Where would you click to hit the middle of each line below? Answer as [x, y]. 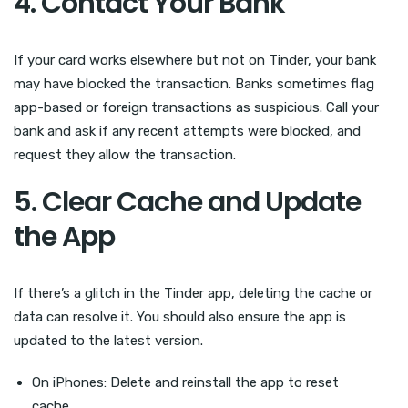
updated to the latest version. [108, 340]
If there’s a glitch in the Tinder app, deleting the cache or [193, 293]
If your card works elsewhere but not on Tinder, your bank [195, 60]
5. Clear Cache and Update [187, 202]
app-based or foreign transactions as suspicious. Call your [196, 107]
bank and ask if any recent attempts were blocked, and [187, 131]
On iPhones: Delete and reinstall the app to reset [185, 382]
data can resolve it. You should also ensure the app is [180, 316]
